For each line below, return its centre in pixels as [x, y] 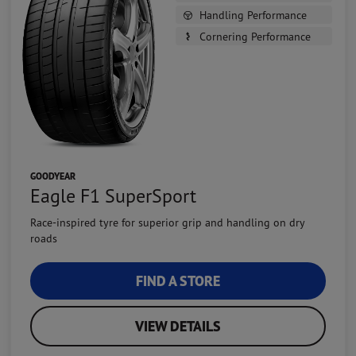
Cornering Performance [255, 37]
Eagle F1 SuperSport [113, 195]
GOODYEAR [53, 176]
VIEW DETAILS [178, 326]
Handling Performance [253, 15]
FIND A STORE [178, 281]
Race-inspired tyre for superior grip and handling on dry [167, 222]
